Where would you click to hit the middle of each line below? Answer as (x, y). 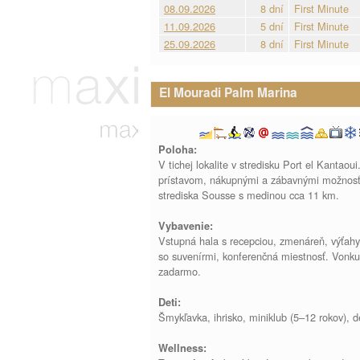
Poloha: (178, 149)
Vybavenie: (186, 226)
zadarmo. (180, 271)
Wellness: (182, 348)
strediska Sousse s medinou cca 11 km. (249, 195)
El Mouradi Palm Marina (228, 92)
